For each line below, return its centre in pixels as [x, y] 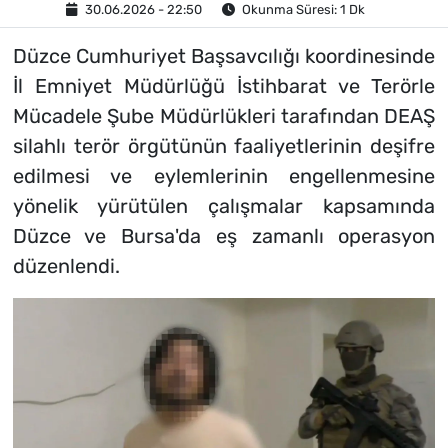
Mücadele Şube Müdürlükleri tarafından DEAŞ [224, 116]
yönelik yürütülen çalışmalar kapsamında [224, 206]
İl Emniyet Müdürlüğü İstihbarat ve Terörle [224, 86]
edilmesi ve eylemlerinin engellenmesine [224, 176]
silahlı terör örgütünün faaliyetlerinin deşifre [224, 146]
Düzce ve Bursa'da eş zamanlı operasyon [224, 236]
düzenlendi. [66, 266]
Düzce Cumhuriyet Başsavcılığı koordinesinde [224, 56]
